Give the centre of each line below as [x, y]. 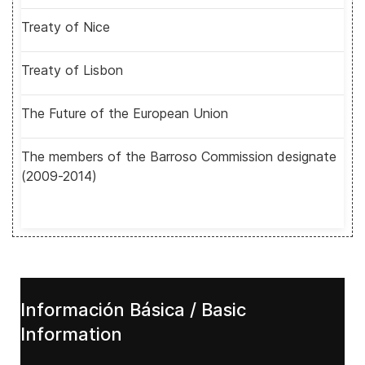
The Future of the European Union [125, 113]
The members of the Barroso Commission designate [179, 156]
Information [71, 334]
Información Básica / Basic [133, 310]
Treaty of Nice [66, 27]
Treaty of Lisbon [72, 70]
